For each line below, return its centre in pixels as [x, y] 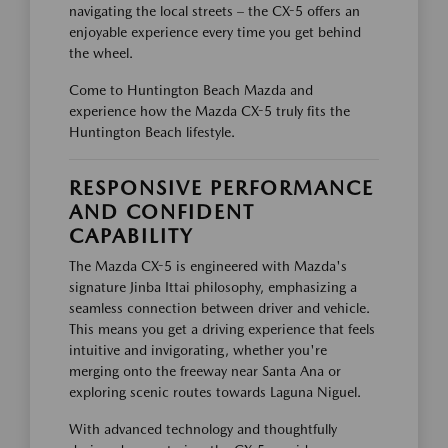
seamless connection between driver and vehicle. [219, 307]
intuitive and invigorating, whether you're [198, 349]
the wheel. [101, 52]
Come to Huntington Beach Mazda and [191, 89]
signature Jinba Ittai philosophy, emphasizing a [213, 286]
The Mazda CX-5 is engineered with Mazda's [208, 265]
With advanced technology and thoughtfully [203, 428]
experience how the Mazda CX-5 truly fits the [209, 110]
